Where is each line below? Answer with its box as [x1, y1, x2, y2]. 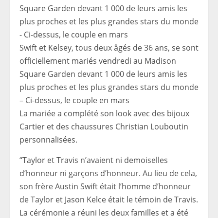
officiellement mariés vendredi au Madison [19, 55, 176, 66]
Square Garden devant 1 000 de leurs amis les [19, 68, 187, 79]
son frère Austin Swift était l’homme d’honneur [19, 181, 191, 192]
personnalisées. [19, 134, 77, 145]
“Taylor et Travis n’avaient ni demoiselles [19, 154, 168, 165]
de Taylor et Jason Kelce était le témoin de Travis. [19, 194, 198, 205]
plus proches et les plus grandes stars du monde [19, 81, 199, 92]
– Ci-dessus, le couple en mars [19, 94, 129, 106]
